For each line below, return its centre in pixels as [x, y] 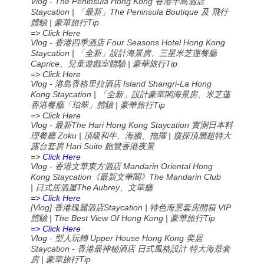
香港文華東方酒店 [88, 167]
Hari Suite [85, 146]
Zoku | [70, 136]
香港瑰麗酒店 [79, 208]
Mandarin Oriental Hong [167, 166]
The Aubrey [98, 188]
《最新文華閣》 [121, 177]
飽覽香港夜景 [130, 147]
